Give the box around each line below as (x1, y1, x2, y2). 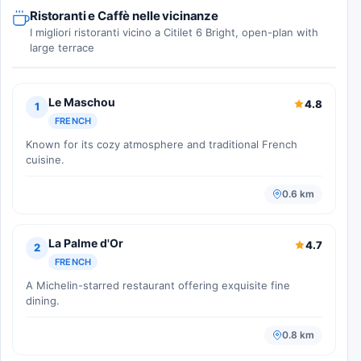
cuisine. (26, 152, 64, 166)
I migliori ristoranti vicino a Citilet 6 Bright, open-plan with (30, 25, 318, 39)
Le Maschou (48, 94, 115, 109)
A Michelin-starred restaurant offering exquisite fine (26, 278, 290, 292)
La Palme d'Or (48, 235, 123, 250)
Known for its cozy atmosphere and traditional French (26, 137, 297, 151)
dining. (26, 293, 60, 307)
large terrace (30, 40, 94, 54)
